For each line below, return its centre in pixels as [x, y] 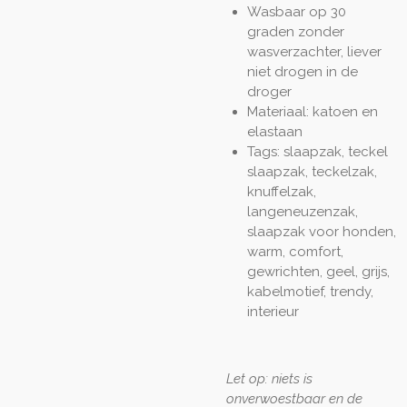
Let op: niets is [269, 378]
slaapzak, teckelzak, [312, 171]
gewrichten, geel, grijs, [318, 271]
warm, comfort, [295, 251]
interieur [273, 311]
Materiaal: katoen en [312, 111]
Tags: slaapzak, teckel [317, 151]
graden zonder [295, 31]
